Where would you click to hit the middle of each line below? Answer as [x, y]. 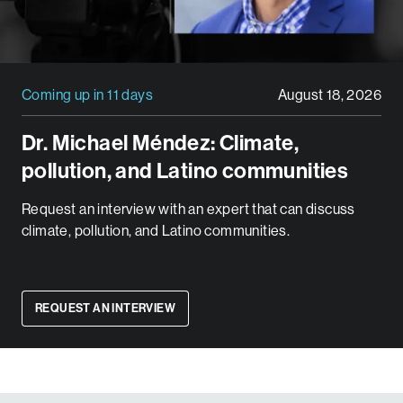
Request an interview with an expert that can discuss [188, 209]
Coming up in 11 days [87, 94]
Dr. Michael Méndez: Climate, [161, 143]
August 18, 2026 [330, 94]
